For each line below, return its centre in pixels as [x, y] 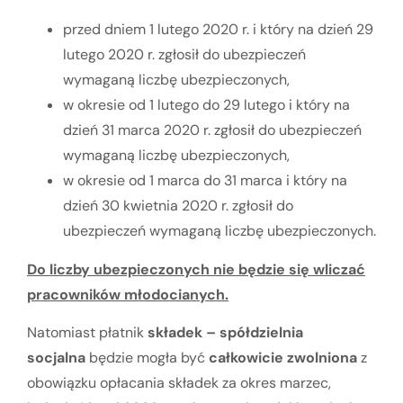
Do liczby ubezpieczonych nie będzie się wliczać [196, 269]
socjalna [58, 358]
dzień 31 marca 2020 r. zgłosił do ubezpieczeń [212, 130]
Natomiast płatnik [87, 333]
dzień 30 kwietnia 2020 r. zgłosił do [178, 205]
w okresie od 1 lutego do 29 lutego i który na [206, 104]
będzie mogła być [149, 358]
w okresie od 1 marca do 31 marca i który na [205, 180]
